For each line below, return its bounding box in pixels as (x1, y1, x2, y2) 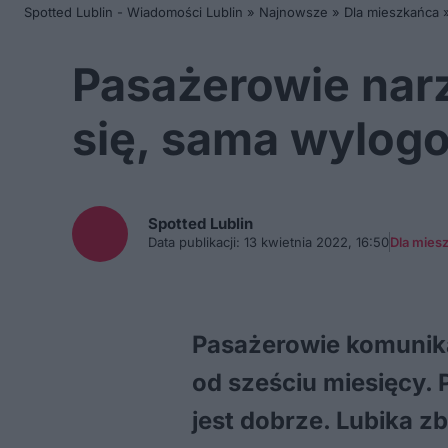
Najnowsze (259, 4, 328, 20)
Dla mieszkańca (344, 4, 439, 20)
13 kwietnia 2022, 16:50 (240, 234, 389, 250)
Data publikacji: (148, 234, 240, 250)
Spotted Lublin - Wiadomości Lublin (24, 4, 243, 20)
